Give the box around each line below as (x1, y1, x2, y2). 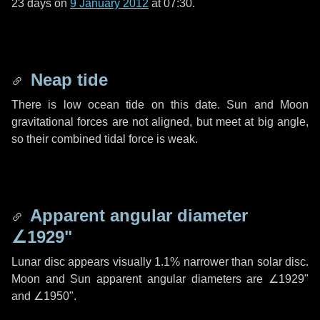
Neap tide (26, 70, 108, 89)
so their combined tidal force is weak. (11, 133, 198, 145)
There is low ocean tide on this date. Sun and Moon (11, 99, 309, 111)
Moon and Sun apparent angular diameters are (11, 273, 269, 285)
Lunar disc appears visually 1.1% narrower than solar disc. (11, 256, 309, 268)
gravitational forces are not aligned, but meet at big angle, (11, 116, 309, 128)
